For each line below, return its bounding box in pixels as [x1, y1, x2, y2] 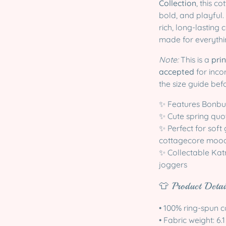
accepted [159, 66, 194, 77]
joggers [159, 159, 187, 169]
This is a [179, 54, 211, 65]
